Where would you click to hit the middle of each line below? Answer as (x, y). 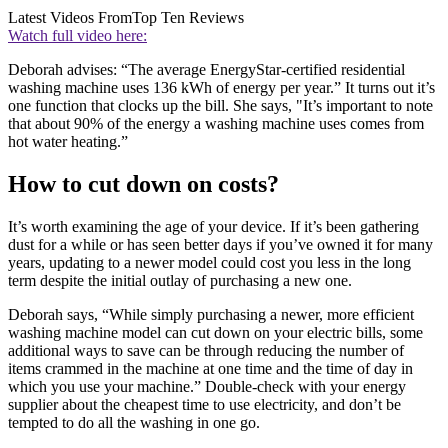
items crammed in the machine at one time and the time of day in (210, 368)
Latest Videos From (70, 18)
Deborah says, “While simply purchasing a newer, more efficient (211, 314)
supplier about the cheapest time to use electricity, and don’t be (204, 404)
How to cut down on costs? (143, 183)
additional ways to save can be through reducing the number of (206, 350)
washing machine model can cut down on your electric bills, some (215, 332)
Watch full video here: (77, 36)
